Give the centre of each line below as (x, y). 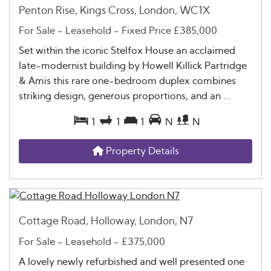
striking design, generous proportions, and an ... (125, 96)
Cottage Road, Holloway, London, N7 (106, 221)
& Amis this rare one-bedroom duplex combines (127, 81)
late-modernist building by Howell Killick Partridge (133, 66)
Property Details (141, 152)
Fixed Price (146, 31)
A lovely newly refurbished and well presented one (132, 262)
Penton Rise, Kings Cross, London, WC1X (114, 10)
